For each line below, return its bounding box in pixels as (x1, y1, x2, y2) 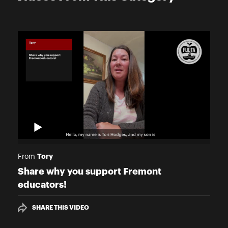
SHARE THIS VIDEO (32, 205, 89, 211)
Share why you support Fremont (18, 167, 161, 177)
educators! (18, 180, 67, 190)
